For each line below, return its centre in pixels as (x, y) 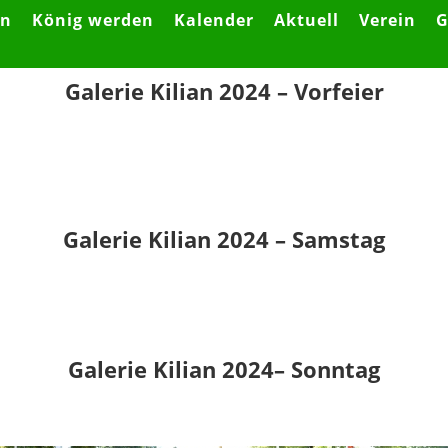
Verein (388, 20)
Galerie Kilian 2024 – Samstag (224, 238)
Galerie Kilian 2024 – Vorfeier (224, 90)
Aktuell (307, 20)
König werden (93, 20)
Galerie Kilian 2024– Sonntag (224, 368)
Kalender (214, 20)
